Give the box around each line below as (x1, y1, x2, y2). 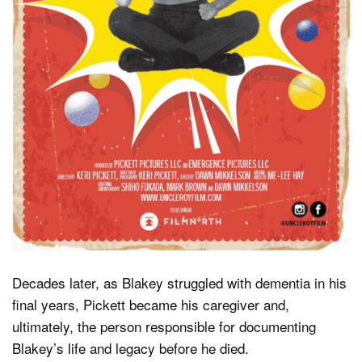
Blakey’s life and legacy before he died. (12, 337, 249, 358)
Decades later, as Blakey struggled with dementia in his (12, 271, 347, 293)
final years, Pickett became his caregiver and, (12, 293, 289, 314)
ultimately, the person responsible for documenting (12, 315, 316, 336)
